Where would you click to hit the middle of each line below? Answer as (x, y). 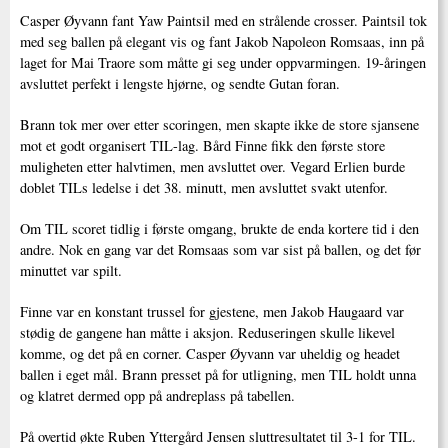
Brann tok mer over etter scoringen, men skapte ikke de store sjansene (219, 124)
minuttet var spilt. (71, 270)
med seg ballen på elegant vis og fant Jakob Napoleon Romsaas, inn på (222, 41)
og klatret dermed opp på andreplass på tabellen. (157, 395)
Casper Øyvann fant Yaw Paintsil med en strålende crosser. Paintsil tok (223, 20)
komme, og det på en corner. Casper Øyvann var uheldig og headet (210, 353)
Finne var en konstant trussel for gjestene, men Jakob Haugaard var (212, 311)
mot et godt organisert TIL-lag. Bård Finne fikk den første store (202, 145)
